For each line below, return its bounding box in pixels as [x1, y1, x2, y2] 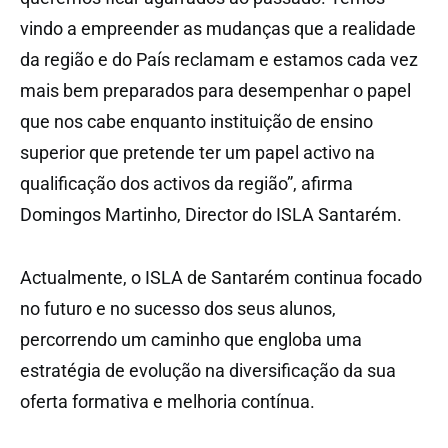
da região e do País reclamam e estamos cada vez [20, 48, 418, 70]
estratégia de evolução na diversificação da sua [20, 359, 396, 381]
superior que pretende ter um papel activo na [20, 141, 375, 163]
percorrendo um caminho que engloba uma [20, 328, 362, 350]
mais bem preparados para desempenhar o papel [20, 79, 411, 101]
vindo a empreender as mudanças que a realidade [20, 17, 416, 39]
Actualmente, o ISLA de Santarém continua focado [20, 266, 422, 288]
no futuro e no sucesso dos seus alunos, [20, 297, 336, 319]
